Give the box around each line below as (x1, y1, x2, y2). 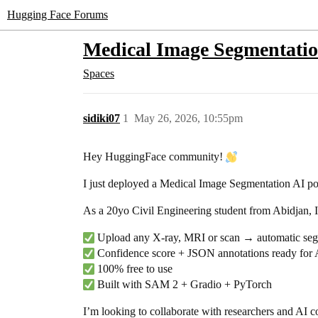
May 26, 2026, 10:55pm (134, 112, 243, 124)
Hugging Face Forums (7, 9, 108, 21)
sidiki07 (83, 112, 120, 124)
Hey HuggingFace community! (83, 150, 226, 163)
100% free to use (94, 263, 172, 275)
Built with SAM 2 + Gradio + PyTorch (94, 278, 272, 290)
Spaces (83, 67, 114, 79)
